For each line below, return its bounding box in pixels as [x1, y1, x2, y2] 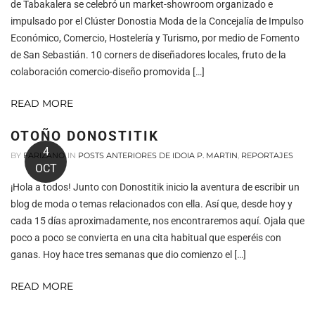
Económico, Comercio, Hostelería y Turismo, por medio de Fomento [11, 32, 300, 44]
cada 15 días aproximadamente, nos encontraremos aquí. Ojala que [11, 214, 304, 226]
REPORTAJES [241, 150, 293, 160]
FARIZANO [23, 150, 65, 160]
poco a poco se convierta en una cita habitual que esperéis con [11, 231, 281, 243]
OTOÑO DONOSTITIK [11, 127, 159, 144]
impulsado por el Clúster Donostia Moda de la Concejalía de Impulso [11, 15, 304, 27]
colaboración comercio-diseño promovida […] [11, 65, 205, 77]
